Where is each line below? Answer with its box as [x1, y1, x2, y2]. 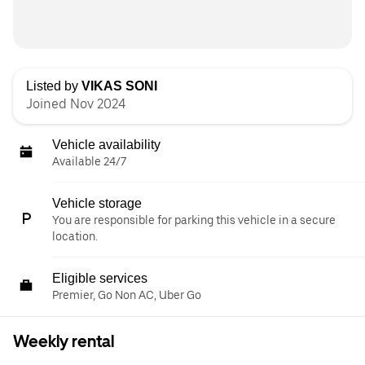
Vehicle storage [52, 196, 142, 210]
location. [52, 230, 98, 243]
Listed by [26, 79, 81, 93]
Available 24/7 [52, 155, 126, 168]
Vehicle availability [52, 138, 161, 152]
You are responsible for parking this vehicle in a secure [52, 213, 336, 226]
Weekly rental [13, 332, 114, 351]
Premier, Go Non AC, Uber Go [52, 288, 201, 301]
